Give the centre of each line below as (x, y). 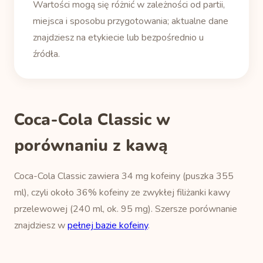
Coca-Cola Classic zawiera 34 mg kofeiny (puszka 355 (124, 176)
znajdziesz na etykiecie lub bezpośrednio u (118, 38)
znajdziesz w (41, 225)
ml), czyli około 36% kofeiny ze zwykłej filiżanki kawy (122, 193)
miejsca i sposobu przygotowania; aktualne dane (131, 21)
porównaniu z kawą (91, 146)
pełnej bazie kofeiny (108, 225)
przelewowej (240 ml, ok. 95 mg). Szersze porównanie (126, 209)
